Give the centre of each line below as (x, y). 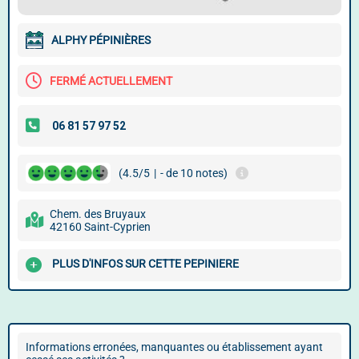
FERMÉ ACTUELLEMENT (111, 81)
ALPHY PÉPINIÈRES (101, 40)
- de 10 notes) (194, 173)
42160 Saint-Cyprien (100, 227)
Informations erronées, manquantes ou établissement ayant (174, 347)
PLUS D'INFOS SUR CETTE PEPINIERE (145, 264)
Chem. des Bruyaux (98, 214)
